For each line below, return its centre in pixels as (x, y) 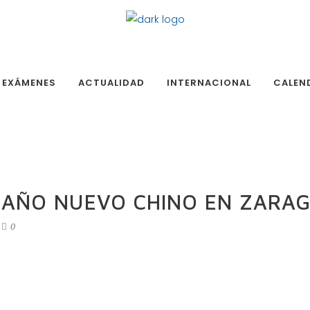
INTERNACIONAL (209, 82)
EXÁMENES (29, 82)
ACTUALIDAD (111, 82)
